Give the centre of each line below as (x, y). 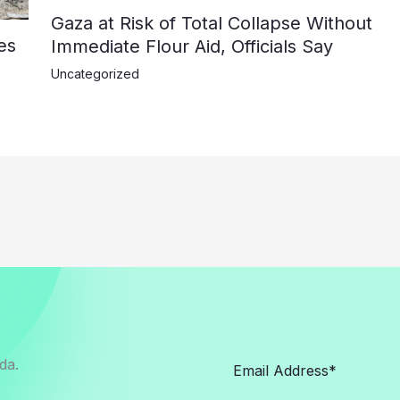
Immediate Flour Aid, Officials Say (192, 47)
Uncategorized (95, 74)
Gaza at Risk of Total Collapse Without (211, 24)
